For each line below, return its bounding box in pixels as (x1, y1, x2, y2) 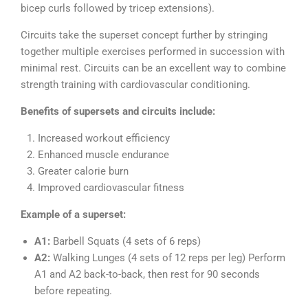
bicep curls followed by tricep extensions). (21, 1, 214, 14)
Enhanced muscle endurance (38, 148, 169, 161)
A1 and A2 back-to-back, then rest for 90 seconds (34, 267, 260, 280)
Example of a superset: (21, 208, 126, 221)
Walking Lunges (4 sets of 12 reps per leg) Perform (50, 251, 285, 264)
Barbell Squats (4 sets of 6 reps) (50, 234, 201, 247)
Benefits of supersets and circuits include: (21, 104, 215, 118)
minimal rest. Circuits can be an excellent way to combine (21, 61, 286, 74)
